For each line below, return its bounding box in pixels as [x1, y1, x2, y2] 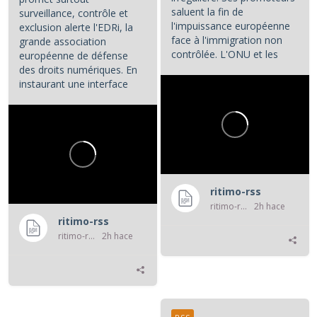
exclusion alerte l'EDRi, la [18, 21, 133, 35]
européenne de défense [18, 49, 128, 63]
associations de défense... [171, 62, 289, 76]
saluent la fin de [171, 5, 243, 19]
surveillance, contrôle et [18, 6, 128, 21]
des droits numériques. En [18, 63, 137, 77]
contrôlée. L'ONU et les [171, 47, 278, 62]
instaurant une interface [18, 77, 128, 91]
